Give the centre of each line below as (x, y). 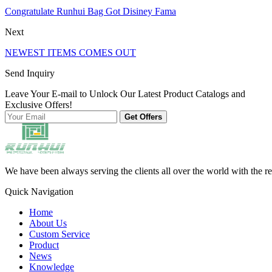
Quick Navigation (39, 192)
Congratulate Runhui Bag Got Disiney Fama (90, 12)
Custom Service (59, 234)
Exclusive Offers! (39, 105)
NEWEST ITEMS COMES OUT (70, 53)
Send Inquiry (30, 73)
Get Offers (143, 117)
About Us (48, 223)
